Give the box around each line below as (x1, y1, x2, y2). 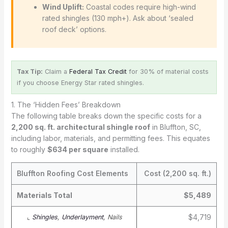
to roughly (11, 145, 47, 154)
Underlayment (61, 213, 103, 221)
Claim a (42, 68, 69, 75)
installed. (108, 145, 139, 154)
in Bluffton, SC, (150, 123, 201, 131)
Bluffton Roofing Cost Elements (16, 169, 128, 178)
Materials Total (16, 191, 72, 199)
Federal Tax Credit (69, 68, 127, 75)
